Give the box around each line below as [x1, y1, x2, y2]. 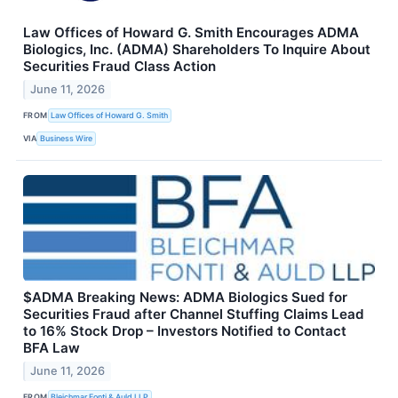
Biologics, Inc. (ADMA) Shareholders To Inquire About [23, 40, 370, 58]
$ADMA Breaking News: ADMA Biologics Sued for [23, 288, 347, 306]
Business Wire [40, 133, 93, 144]
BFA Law [23, 338, 80, 356]
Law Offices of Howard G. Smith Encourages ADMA [23, 23, 359, 41]
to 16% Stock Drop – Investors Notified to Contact [23, 322, 346, 339]
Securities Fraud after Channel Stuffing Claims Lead [23, 305, 364, 322]
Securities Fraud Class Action [23, 57, 216, 75]
